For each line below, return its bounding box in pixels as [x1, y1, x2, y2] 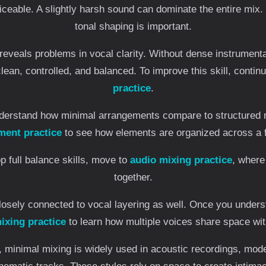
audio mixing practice [130, 154, 232, 166]
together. [113, 172, 153, 183]
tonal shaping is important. [74, 21, 192, 32]
